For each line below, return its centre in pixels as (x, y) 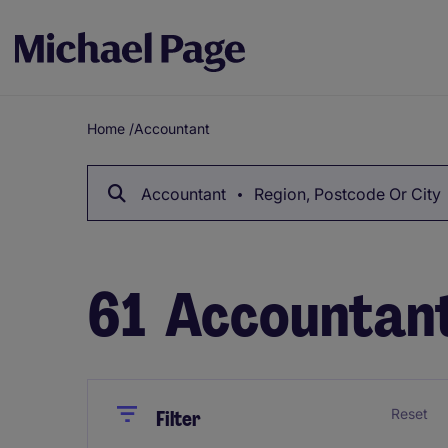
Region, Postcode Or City (345, 194)
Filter (178, 419)
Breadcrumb (149, 163)
